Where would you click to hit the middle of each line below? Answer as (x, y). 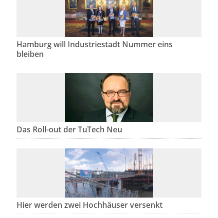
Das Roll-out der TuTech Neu (69, 130)
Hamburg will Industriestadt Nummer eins (94, 45)
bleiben (30, 54)
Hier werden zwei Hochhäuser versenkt (89, 205)
